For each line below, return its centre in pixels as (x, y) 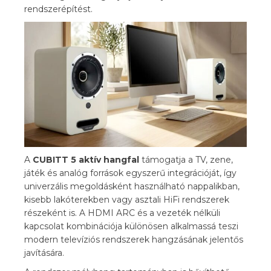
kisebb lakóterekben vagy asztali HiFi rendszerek (127, 200)
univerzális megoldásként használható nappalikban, (132, 186)
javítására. (44, 253)
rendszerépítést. (58, 9)
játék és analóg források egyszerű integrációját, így (130, 173)
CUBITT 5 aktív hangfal (86, 160)
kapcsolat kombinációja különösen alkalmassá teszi (131, 226)
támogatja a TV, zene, (186, 160)
